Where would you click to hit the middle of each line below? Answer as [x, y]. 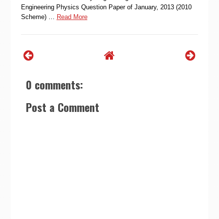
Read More [72, 17]
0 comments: [54, 84]
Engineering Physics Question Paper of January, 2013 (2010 [106, 7]
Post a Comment [62, 107]
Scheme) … [38, 17]
